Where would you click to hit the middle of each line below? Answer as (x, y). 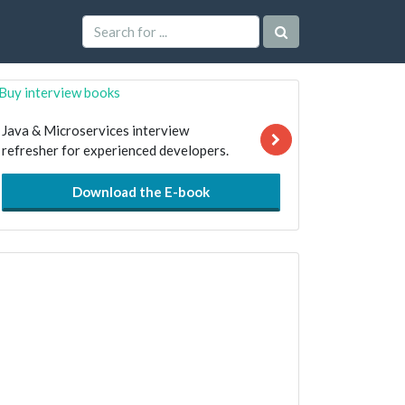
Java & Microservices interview (95, 131)
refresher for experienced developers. (115, 151)
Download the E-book (141, 192)
